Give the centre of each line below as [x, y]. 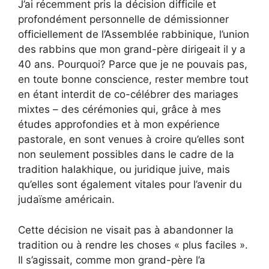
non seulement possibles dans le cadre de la [126, 154]
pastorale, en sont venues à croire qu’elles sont [131, 139]
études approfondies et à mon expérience [119, 124]
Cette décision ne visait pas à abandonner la [126, 230]
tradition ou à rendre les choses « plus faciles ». [133, 245]
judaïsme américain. [66, 199]
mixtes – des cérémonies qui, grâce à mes [119, 109]
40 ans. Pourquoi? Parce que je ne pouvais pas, [133, 64]
